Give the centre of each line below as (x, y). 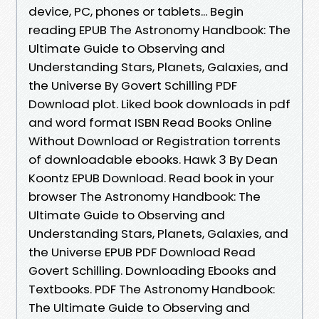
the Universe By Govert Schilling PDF (133, 85)
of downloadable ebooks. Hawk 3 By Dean (153, 159)
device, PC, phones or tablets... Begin (136, 11)
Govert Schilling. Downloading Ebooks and (152, 270)
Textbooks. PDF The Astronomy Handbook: (152, 289)
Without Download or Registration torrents (155, 141)
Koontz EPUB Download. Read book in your (151, 178)
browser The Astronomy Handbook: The (145, 196)
